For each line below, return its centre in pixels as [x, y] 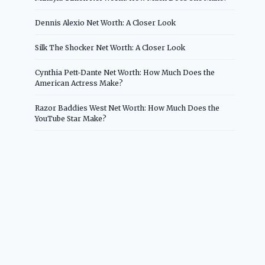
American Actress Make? [79, 83]
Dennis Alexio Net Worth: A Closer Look [106, 22]
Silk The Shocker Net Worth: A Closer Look [110, 47]
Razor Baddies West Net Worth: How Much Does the [127, 108]
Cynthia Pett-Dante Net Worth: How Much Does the [125, 72]
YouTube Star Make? [71, 118]
